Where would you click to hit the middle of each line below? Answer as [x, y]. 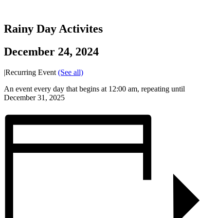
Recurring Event [32, 73]
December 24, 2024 [51, 52]
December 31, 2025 [34, 98]
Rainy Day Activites [53, 29]
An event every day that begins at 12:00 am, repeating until [94, 89]
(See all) [71, 73]
